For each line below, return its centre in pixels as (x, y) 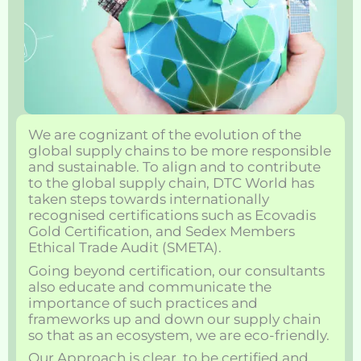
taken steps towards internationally (149, 199)
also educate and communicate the (150, 286)
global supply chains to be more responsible (180, 151)
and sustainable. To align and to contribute (174, 167)
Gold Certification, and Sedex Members (162, 232)
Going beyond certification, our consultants (176, 270)
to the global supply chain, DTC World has (171, 183)
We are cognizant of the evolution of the (165, 135)
